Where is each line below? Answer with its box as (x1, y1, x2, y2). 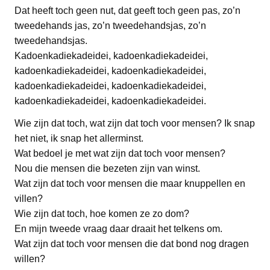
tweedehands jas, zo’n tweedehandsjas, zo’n (14, 20, 206, 31)
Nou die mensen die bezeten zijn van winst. (14, 163, 200, 174)
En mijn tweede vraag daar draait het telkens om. (14, 223, 222, 234)
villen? (14, 193, 43, 204)
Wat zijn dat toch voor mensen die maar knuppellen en (14, 178, 245, 189)
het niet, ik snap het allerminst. (14, 133, 143, 143)
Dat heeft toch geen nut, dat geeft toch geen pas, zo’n (14, 5, 240, 16)
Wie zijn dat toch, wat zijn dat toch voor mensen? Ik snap (14, 118, 255, 128)
